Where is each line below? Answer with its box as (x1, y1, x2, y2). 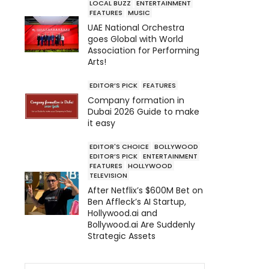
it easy (88, 116, 115, 129)
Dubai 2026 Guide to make (88, 105, 199, 118)
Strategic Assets (88, 229, 156, 242)
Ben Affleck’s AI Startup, (88, 195, 186, 208)
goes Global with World (88, 32, 183, 45)
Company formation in (88, 94, 184, 106)
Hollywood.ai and (88, 207, 157, 219)
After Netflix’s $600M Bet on (88, 184, 203, 196)
